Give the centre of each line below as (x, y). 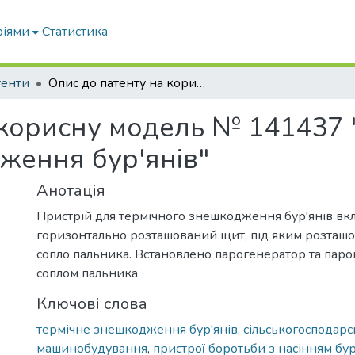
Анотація (71, 191)
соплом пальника (87, 273)
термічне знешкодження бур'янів (137, 330)
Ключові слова (92, 304)
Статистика (75, 32)
